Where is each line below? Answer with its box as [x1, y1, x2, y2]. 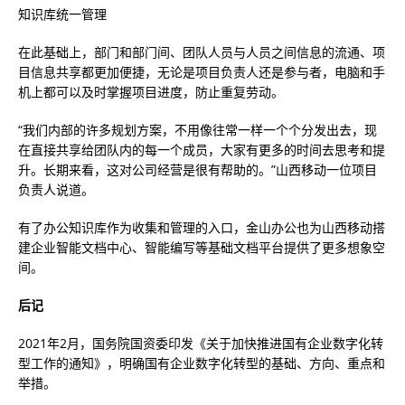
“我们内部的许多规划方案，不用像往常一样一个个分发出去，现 [18, 121, 377, 138]
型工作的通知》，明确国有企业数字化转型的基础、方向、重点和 [18, 354, 385, 372]
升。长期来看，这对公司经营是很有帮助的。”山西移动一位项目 [18, 161, 377, 178]
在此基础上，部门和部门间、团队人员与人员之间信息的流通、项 [18, 43, 385, 61]
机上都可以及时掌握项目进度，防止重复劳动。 [18, 83, 284, 100]
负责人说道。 [18, 181, 94, 198]
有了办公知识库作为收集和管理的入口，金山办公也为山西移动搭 [18, 219, 385, 236]
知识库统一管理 [18, 5, 107, 23]
